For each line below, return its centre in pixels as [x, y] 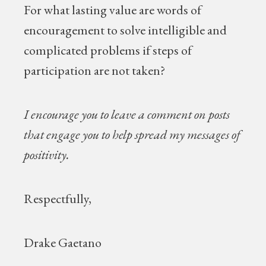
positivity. [47, 155]
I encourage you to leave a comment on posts [127, 114]
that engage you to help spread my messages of [132, 134]
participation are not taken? [95, 70]
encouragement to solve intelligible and [126, 30]
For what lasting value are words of [113, 10]
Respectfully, [58, 199]
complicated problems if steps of [108, 50]
